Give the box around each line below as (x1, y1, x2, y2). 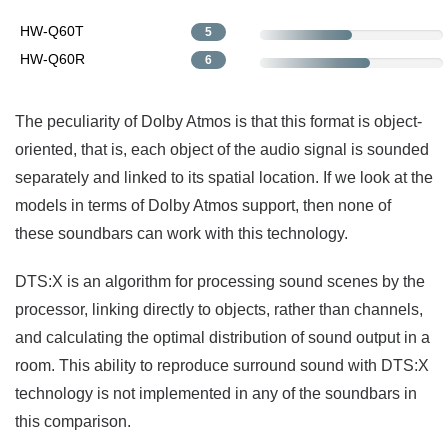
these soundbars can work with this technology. (15, 224, 348, 242)
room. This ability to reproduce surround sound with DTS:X (15, 356, 429, 374)
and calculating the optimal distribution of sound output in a (15, 328, 430, 346)
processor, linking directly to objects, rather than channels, (15, 300, 423, 318)
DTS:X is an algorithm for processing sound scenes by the (15, 272, 425, 290)
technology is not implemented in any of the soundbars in (15, 384, 417, 402)
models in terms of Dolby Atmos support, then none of (15, 196, 391, 214)
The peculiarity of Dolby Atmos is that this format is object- (15, 112, 422, 130)
